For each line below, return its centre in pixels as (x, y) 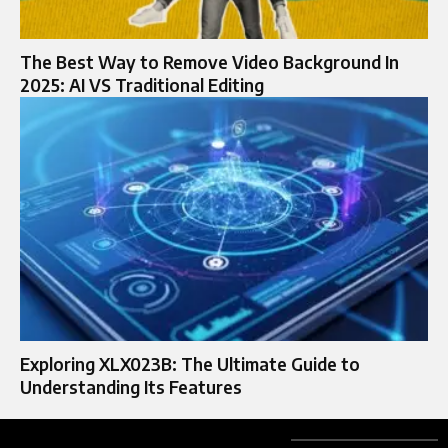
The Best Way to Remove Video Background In (209, 61)
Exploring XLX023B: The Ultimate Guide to (190, 364)
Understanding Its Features (131, 387)
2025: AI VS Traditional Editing (142, 84)
